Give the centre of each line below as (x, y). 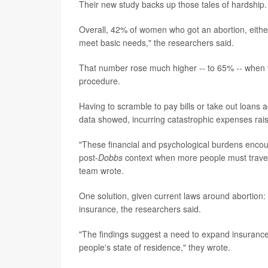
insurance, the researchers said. (140, 209)
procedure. (100, 81)
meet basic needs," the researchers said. (156, 43)
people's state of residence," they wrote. (155, 247)
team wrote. (101, 171)
